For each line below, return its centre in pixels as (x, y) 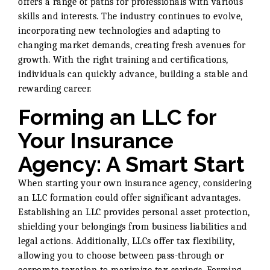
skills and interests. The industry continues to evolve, (130, 16)
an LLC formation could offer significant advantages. (129, 197)
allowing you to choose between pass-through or (121, 255)
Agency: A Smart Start (131, 164)
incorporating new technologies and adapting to (119, 30)
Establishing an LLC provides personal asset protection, (134, 212)
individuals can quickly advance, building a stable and (133, 74)
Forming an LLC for (117, 117)
